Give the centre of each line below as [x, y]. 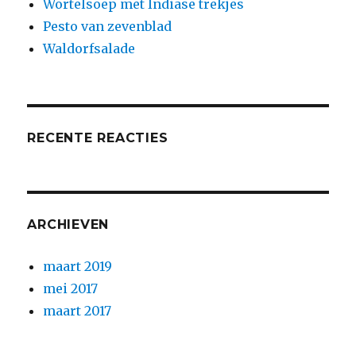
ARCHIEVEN [68, 224]
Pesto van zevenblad [108, 26]
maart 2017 [77, 310]
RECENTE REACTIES [98, 137]
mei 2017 [71, 288]
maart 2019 [78, 266]
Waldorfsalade [89, 48]
